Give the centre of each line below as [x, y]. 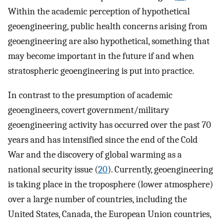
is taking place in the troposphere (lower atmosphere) [111, 184]
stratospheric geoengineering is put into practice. [101, 71]
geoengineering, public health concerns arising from [108, 26]
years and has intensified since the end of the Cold [103, 139]
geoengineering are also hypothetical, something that [109, 41]
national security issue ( [53, 169]
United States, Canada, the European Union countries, [110, 214]
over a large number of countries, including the [97, 199]
